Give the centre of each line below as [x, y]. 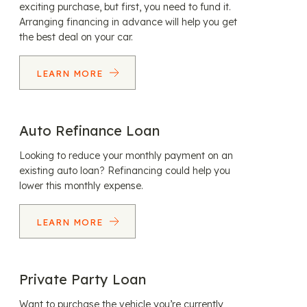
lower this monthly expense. [81, 186]
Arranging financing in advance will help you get [128, 22]
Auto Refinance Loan [89, 131]
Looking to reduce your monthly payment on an [126, 156]
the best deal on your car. [76, 37]
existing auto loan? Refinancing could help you [125, 171]
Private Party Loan [83, 279]
